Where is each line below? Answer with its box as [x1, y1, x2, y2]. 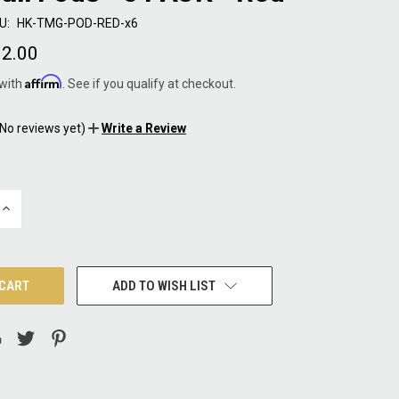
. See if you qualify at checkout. [62, 76, 236, 91]
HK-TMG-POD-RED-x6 [16, 15, 138, 30]
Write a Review [101, 120, 186, 135]
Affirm [25, 73, 62, 89]
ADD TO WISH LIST [111, 277, 216, 294]
